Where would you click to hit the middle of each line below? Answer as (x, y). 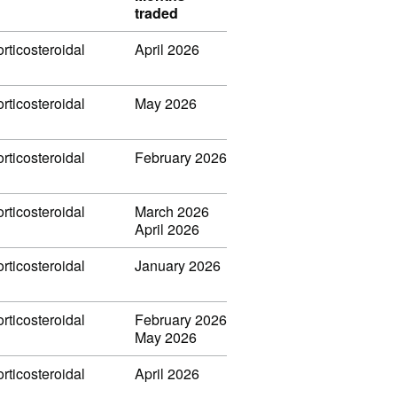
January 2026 (178, 265)
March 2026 (172, 211)
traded (156, 12)
